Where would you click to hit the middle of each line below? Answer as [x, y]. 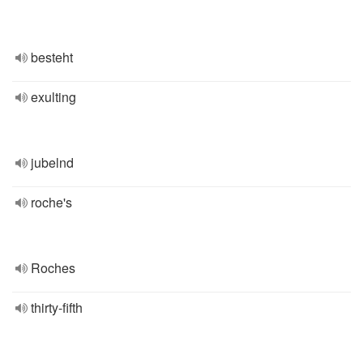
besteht [52, 57]
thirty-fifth [57, 307]
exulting [53, 97]
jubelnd [52, 162]
